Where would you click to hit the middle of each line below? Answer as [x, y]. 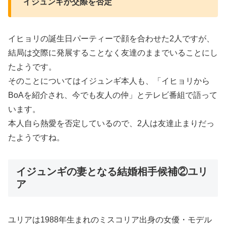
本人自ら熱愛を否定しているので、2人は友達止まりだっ [111, 123]
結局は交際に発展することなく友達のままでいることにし [113, 52]
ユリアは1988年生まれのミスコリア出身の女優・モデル [110, 220]
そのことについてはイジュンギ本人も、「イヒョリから [109, 81]
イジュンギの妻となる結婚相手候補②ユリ [112, 171]
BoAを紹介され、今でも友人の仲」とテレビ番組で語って [113, 95]
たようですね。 [36, 137]
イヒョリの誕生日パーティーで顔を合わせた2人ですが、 [111, 38]
